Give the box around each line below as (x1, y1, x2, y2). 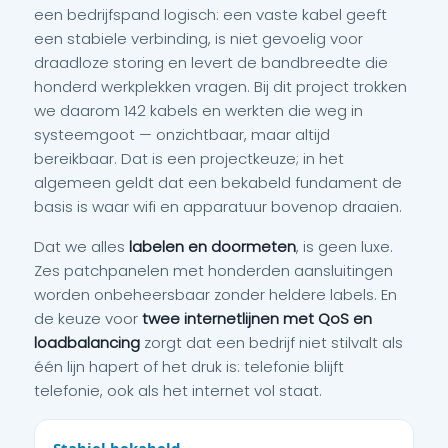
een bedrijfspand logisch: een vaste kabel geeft (34, 4, 387, 26)
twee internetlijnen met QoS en (142, 308, 372, 330)
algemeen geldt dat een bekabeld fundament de (34, 172, 402, 194)
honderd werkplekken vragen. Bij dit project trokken (34, 76, 407, 98)
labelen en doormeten (129, 236, 296, 258)
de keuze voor (34, 308, 142, 330)
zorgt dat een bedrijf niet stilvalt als (140, 332, 403, 354)
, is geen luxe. (296, 236, 393, 258)
